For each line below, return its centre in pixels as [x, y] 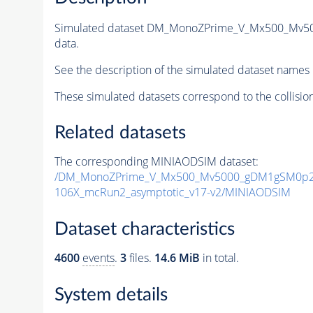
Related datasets [120, 133]
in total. [219, 258]
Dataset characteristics [144, 229]
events [98, 258]
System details [111, 294]
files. [140, 258]
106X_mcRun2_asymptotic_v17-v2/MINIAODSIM [172, 192]
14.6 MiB [177, 258]
